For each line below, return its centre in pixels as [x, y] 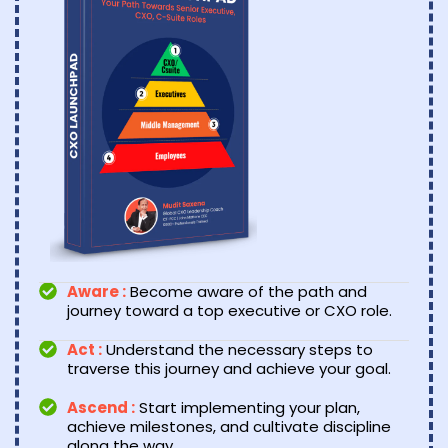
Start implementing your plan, [247, 408]
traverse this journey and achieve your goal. [228, 369]
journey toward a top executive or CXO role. [229, 311]
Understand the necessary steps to [237, 350]
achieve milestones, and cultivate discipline [228, 427]
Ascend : [100, 408]
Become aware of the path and [246, 292]
